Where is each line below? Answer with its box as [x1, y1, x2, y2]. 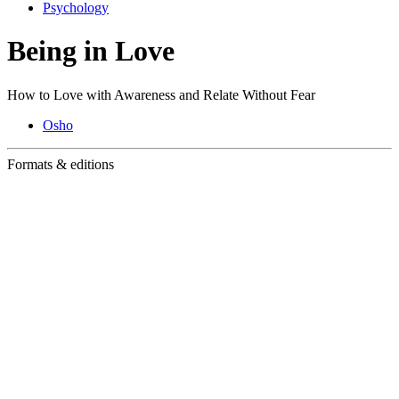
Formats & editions [7, 156, 114, 172]
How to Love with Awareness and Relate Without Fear [7, 86, 315, 102]
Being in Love [7, 35, 175, 68]
